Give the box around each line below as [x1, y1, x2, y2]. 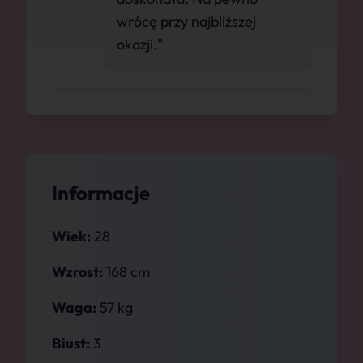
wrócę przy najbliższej [117, 12, 256, 31]
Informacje [52, 181, 150, 205]
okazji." [117, 35, 163, 53]
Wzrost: [52, 263, 103, 281]
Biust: [52, 334, 90, 352]
